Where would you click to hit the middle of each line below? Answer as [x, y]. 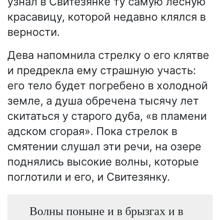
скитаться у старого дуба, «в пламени [107, 116]
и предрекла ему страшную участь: [102, 70]
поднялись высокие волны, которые [103, 161]
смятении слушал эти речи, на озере [104, 146]
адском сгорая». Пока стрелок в [92, 131]
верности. [34, 32]
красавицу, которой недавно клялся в [107, 16]
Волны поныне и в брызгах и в [106, 211]
